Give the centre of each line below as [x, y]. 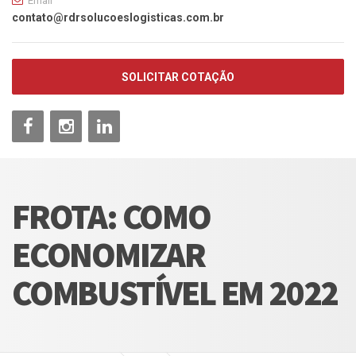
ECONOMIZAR [109, 254]
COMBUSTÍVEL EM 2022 [175, 292]
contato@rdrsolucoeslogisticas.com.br [118, 17]
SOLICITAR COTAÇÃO [178, 77]
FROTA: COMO [111, 216]
